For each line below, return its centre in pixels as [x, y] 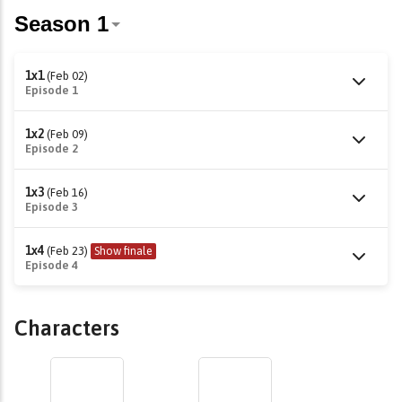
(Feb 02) [67, 76]
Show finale [123, 251]
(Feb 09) [67, 134]
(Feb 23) [67, 251]
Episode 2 [52, 149]
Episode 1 [52, 90]
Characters [67, 328]
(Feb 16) [67, 192]
